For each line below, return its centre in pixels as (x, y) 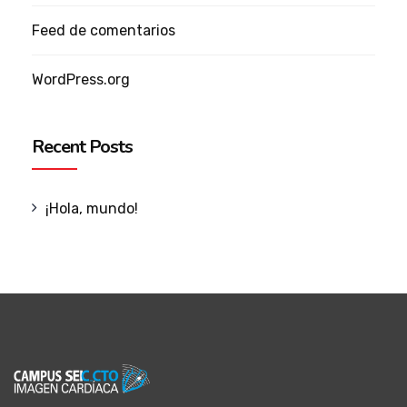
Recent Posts (82, 147)
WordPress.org (81, 80)
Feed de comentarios (104, 31)
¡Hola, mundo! (92, 209)
